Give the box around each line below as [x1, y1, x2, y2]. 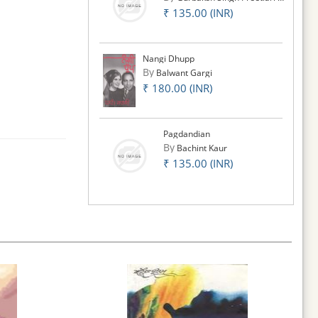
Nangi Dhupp [143, 53, 195, 65]
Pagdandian [163, 128, 210, 141]
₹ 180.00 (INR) [143, 81, 213, 96]
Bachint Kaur [174, 142, 227, 155]
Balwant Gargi [154, 67, 213, 79]
